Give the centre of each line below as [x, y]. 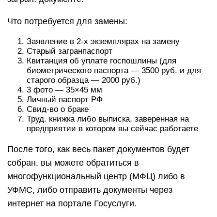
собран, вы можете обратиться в [73, 163]
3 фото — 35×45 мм [64, 90]
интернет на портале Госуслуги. [72, 203]
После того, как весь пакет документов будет [98, 149]
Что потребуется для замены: [67, 21]
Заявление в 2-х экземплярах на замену [103, 41]
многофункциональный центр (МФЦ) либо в [96, 176]
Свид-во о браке [58, 109]
